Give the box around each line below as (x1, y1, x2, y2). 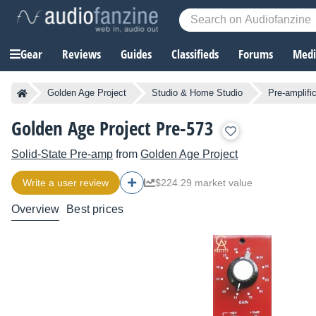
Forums (238, 46, 273, 63)
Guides (121, 46, 152, 63)
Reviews (62, 46, 101, 63)
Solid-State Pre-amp (11, 148, 113, 161)
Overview (11, 203, 60, 216)
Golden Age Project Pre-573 (11, 115, 214, 142)
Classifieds (171, 46, 219, 63)
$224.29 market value (155, 177, 253, 189)
